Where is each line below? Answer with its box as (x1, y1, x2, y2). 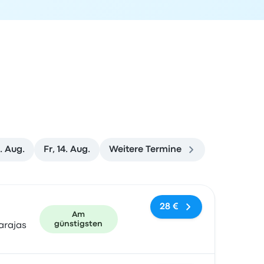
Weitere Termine (109, 146, 181, 154)
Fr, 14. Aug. (44, 146, 90, 154)
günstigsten (54, 220, 103, 227)
